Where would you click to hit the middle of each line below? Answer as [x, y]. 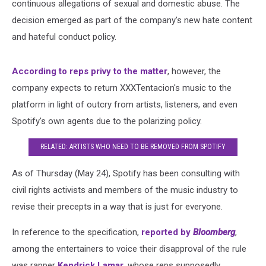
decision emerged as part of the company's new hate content [132, 20]
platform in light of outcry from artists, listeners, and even [125, 104]
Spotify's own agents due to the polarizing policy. [107, 121]
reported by [167, 232]
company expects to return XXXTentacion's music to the [122, 88]
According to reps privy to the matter [90, 71]
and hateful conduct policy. [64, 37]
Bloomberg [214, 232]
